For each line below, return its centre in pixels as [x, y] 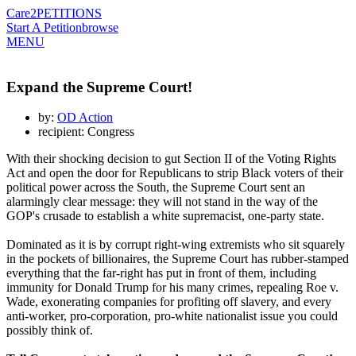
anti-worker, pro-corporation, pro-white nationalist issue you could [172, 316]
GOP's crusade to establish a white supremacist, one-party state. [165, 216]
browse [100, 27]
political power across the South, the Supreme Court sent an [156, 188]
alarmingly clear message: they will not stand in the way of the [162, 202]
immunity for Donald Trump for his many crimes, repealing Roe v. [172, 288]
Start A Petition [44, 27]
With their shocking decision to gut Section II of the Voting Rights [171, 159]
